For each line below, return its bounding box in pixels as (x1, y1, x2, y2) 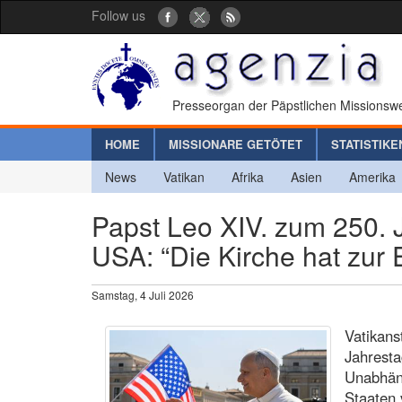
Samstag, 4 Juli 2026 (92, 286, 194, 302)
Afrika (232, 167, 264, 186)
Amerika (349, 167, 396, 186)
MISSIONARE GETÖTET (169, 135, 302, 153)
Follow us (92, 6, 145, 24)
